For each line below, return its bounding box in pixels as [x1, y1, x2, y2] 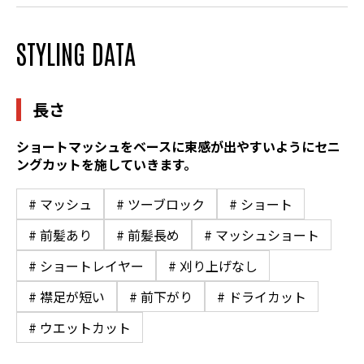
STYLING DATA [16, 35, 136, 69]
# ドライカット [217, 286, 306, 306]
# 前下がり [129, 286, 193, 306]
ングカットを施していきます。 [16, 154, 197, 174]
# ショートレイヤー [28, 255, 144, 275]
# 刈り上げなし [168, 255, 258, 275]
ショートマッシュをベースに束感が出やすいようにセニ [16, 136, 340, 156]
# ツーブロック [116, 193, 205, 214]
